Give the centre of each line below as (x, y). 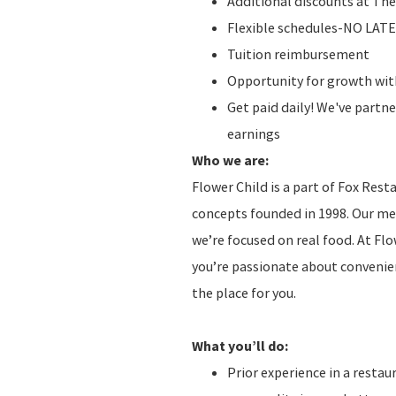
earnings (254, 133)
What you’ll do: (240, 345)
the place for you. (244, 292)
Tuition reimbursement (298, 53)
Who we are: (230, 160)
